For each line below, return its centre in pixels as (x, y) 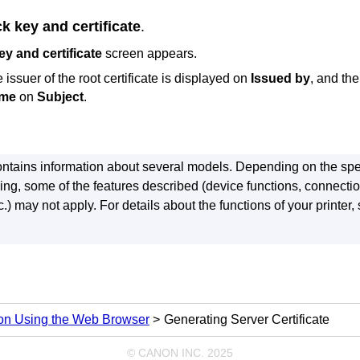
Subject (60, 96)
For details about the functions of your (207, 205)
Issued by (280, 78)
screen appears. (149, 53)
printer (333, 205)
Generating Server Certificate (247, 319)
